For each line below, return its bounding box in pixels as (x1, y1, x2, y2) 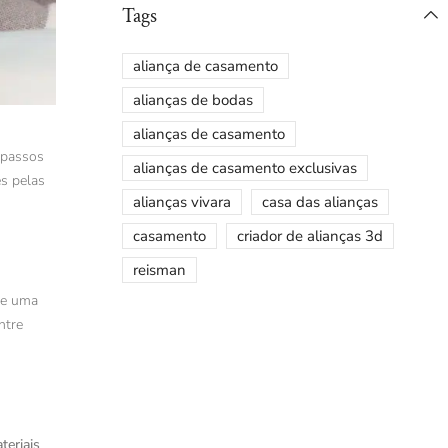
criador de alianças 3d (237, 226, 383, 247)
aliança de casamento (133, 56, 278, 77)
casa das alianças (262, 192, 378, 213)
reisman (133, 260, 186, 281)
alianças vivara (133, 192, 231, 213)
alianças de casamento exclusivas (133, 158, 357, 179)
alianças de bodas (133, 90, 253, 111)
